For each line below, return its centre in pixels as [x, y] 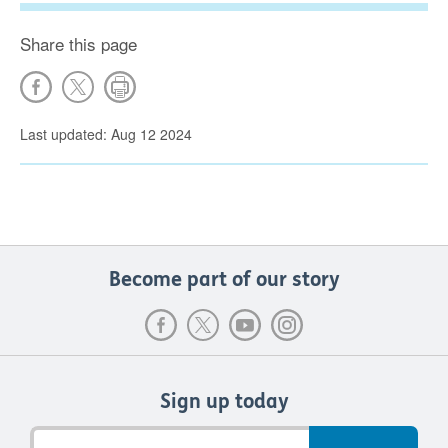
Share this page [78, 44]
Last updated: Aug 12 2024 [106, 134]
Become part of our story [224, 280]
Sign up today [224, 402]
